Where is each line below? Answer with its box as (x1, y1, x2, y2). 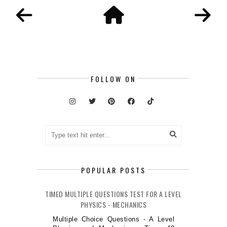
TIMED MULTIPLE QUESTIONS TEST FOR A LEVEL (45, 188, 182, 200)
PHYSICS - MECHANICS (80, 199, 147, 210)
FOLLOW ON (91, 73, 136, 84)
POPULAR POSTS (81, 165, 146, 176)
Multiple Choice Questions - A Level (53, 215, 174, 223)
